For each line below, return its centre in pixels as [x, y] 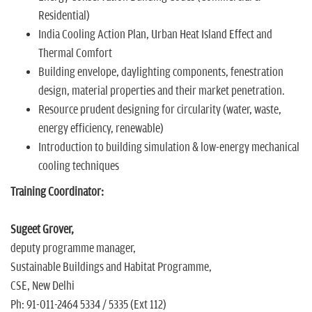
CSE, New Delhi [42, 287]
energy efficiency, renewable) [101, 129]
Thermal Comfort [75, 54]
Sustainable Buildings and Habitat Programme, [111, 268]
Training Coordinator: [58, 193]
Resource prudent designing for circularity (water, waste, [160, 110]
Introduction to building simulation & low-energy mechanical [169, 148]
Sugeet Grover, [42, 230]
